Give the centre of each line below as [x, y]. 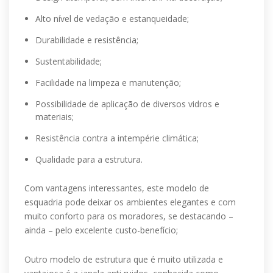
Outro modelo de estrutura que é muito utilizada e [124, 259]
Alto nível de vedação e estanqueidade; [112, 19]
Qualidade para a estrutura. [89, 159]
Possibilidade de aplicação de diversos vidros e [127, 104]
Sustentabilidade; [69, 61]
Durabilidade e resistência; [87, 40]
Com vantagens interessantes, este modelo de [117, 188]
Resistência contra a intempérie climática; [117, 138]
